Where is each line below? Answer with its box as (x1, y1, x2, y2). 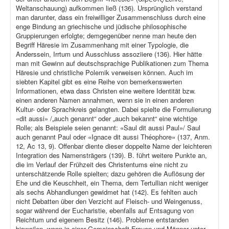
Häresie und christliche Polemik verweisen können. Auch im (16, 67, 193, 78)
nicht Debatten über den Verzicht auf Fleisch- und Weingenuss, (16, 196, 202, 207)
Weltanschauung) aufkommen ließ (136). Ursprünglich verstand (16, 3, 202, 13)
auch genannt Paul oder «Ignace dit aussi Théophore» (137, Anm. (16, 132, 210, 142)
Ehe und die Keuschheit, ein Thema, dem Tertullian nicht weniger (16, 178, 208, 188)
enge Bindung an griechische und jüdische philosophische (16, 21, 187, 32)
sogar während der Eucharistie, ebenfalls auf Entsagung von (16, 205, 194, 216)
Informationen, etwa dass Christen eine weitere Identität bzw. (16, 86, 196, 96)
